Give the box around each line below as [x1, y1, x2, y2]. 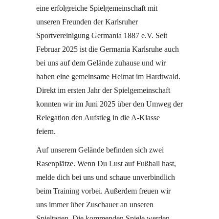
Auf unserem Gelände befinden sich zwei [36, 145, 164, 154]
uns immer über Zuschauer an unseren [36, 200, 153, 209]
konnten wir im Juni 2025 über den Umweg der [36, 99, 183, 108]
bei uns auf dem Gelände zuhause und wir [36, 58, 166, 67]
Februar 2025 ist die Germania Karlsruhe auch [36, 44, 179, 53]
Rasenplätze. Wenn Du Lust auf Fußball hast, [36, 159, 176, 168]
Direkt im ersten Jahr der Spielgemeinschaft [36, 86, 170, 94]
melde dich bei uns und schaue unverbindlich [36, 173, 175, 181]
